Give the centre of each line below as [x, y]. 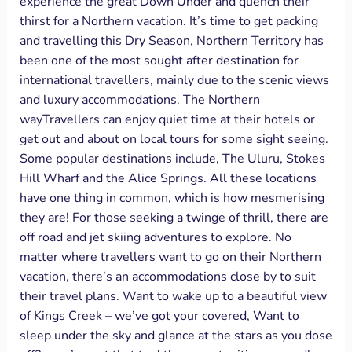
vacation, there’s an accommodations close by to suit [167, 277]
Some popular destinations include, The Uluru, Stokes [172, 159]
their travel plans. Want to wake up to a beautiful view [173, 297]
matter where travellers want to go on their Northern [170, 257]
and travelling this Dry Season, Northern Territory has [171, 41]
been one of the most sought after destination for [159, 61]
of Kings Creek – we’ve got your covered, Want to [159, 316]
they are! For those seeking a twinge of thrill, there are [174, 218]
